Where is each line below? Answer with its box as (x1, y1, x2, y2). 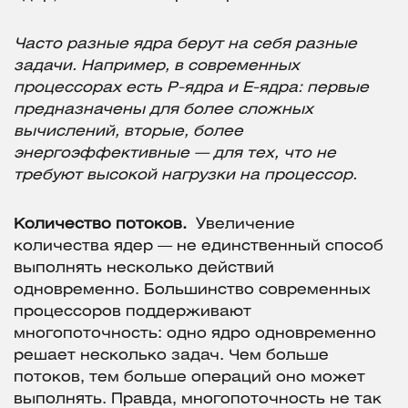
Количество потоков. (14, 218, 187, 232)
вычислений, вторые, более (14, 125, 243, 139)
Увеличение (191, 218, 295, 232)
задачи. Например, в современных (14, 59, 300, 74)
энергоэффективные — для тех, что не (14, 147, 336, 161)
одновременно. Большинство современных (14, 283, 371, 298)
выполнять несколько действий (14, 261, 274, 276)
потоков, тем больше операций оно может (14, 371, 365, 385)
